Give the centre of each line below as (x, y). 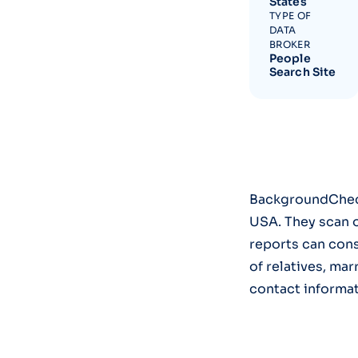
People (290, 59)
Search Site (303, 72)
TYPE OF (290, 16)
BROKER (290, 45)
